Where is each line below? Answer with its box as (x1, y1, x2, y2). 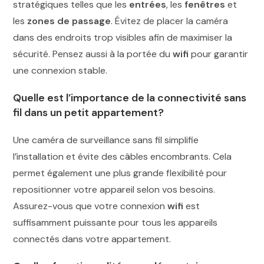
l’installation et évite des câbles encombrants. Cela (13, 150, 232, 163)
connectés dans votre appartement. (13, 232, 171, 245)
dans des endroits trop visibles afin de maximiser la (13, 31, 233, 44)
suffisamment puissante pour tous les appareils (13, 216, 218, 229)
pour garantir (189, 47, 249, 60)
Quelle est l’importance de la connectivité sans (13, 90, 247, 105)
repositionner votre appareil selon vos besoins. (13, 183, 216, 196)
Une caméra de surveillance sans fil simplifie (13, 133, 199, 146)
